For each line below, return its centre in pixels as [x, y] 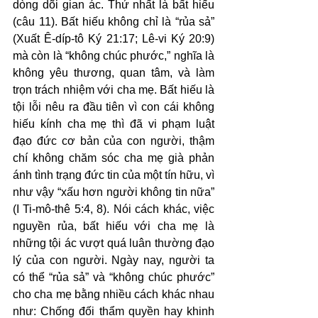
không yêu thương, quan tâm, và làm [114, 73]
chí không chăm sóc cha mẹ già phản [114, 158]
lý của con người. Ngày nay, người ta [114, 260]
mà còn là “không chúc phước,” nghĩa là [114, 56]
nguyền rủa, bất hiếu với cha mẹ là [114, 226]
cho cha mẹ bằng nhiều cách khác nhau [114, 294]
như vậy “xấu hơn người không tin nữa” [114, 192]
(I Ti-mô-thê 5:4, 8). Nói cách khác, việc [114, 209]
